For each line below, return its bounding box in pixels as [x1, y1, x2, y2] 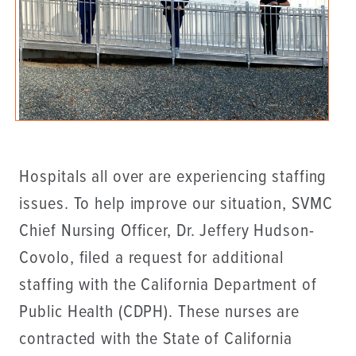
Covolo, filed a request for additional [19, 246, 284, 270]
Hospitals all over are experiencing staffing [19, 165, 327, 189]
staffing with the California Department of [19, 273, 317, 297]
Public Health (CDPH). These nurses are [19, 300, 300, 324]
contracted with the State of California [19, 327, 292, 351]
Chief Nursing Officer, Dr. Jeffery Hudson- [19, 219, 315, 243]
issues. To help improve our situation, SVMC [19, 192, 333, 216]
